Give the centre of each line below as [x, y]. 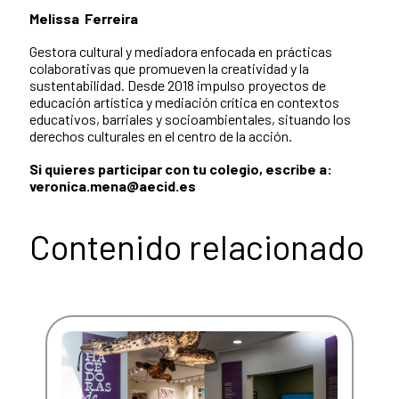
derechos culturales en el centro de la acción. [161, 135]
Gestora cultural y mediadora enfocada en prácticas [181, 51]
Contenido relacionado [197, 246]
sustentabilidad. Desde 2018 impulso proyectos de [178, 85]
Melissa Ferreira [84, 18]
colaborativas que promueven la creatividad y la [169, 68]
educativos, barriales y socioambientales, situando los [190, 118]
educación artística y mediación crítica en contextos [184, 102]
